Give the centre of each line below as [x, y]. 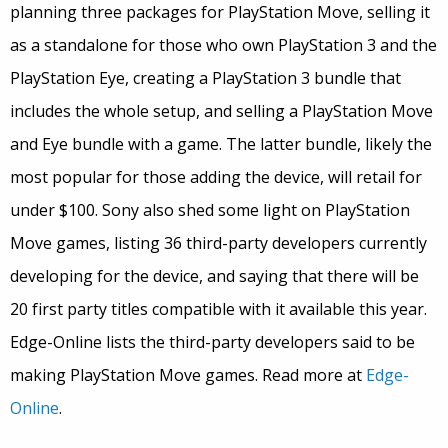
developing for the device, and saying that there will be [214, 276]
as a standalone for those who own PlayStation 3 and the [223, 45]
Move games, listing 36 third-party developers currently [218, 243]
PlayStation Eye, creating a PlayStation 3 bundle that [205, 78]
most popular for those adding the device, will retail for [216, 177]
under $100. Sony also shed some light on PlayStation [210, 210]
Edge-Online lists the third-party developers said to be [212, 342]
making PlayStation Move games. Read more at [188, 375]
